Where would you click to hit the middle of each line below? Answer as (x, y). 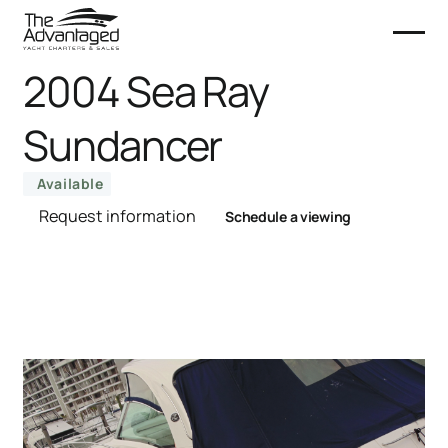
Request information (118, 216)
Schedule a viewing (288, 216)
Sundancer (123, 145)
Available (70, 183)
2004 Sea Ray (146, 91)
